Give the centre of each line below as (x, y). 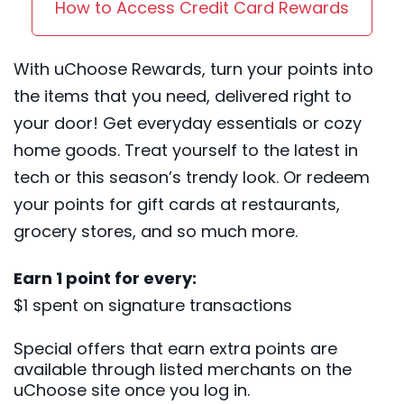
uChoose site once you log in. (132, 390)
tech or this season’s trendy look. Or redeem (192, 177)
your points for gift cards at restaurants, (177, 204)
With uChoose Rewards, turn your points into (193, 69)
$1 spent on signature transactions (153, 305)
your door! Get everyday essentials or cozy (188, 123)
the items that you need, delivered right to (183, 96)
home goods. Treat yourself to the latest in (186, 150)
